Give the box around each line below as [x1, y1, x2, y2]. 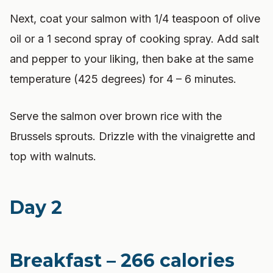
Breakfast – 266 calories [10, 249, 235, 272]
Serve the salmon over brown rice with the [10, 110, 222, 122]
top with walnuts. [10, 150, 96, 163]
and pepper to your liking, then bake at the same [10, 52, 253, 65]
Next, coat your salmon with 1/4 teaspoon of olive [10, 12, 260, 25]
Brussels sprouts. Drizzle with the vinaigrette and [10, 130, 255, 143]
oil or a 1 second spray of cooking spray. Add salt [10, 32, 259, 45]
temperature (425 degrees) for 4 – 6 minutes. [10, 73, 236, 85]
